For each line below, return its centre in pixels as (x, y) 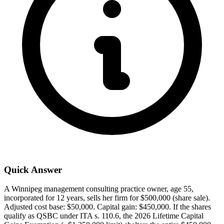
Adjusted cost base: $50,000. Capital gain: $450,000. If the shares (107, 207)
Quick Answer (33, 169)
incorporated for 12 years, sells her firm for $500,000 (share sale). (107, 198)
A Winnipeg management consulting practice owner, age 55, (99, 189)
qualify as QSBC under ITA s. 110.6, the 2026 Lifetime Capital (104, 216)
